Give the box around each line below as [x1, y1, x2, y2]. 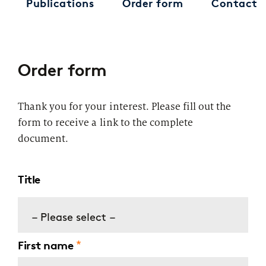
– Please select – [32, 212, 115, 224]
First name [18, 238, 73, 252]
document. [18, 132, 71, 145]
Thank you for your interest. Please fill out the [18, 100, 232, 113]
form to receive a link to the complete [18, 116, 194, 129]
